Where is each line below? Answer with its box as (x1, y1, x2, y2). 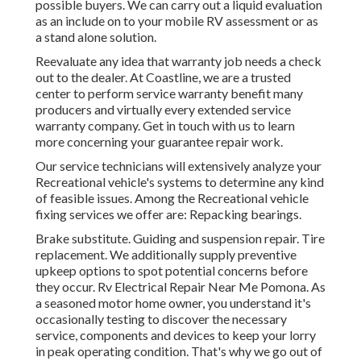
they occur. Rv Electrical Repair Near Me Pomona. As (35, 279, 326, 295)
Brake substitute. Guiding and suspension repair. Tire (35, 230, 325, 247)
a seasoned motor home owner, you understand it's (35, 295, 311, 311)
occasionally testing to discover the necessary (35, 311, 287, 327)
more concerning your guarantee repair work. (35, 134, 283, 150)
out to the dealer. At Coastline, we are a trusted (35, 69, 291, 85)
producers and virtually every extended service (35, 102, 291, 118)
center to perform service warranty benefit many (35, 85, 303, 102)
